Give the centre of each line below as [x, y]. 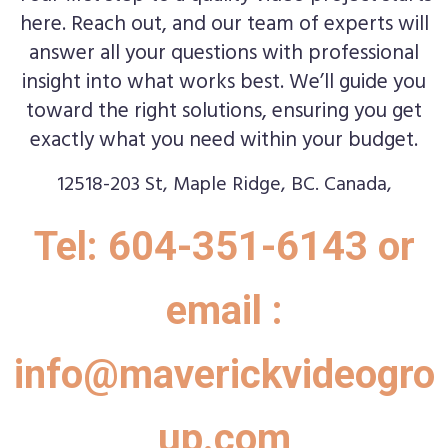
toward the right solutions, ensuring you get [224, 112]
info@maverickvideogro [224, 375]
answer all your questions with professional [224, 54]
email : [224, 311]
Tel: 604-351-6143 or [224, 247]
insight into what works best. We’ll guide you [224, 83]
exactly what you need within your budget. [224, 141]
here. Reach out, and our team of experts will [224, 25]
